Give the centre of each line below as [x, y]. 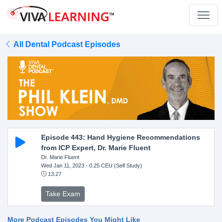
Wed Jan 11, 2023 [62, 165]
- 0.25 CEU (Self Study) [113, 165]
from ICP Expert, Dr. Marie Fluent [96, 147]
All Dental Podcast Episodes [66, 44]
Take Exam [63, 194]
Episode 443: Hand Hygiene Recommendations [120, 137]
